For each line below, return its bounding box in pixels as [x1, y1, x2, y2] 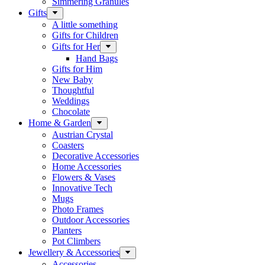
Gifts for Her [52, 41, 100, 51]
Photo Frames [52, 204, 104, 214]
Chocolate [52, 106, 90, 117]
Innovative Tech [52, 183, 112, 193]
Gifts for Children [52, 30, 118, 40]
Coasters [52, 140, 84, 150]
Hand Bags [76, 53, 118, 63]
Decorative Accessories [52, 151, 139, 161]
